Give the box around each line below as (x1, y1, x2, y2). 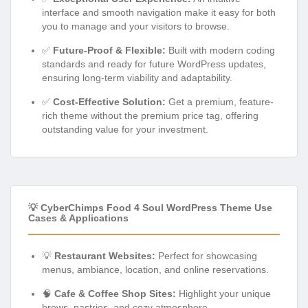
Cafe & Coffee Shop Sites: (54, 287, 176, 299)
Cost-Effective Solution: (53, 96, 166, 107)
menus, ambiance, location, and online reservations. (42, 263, 269, 275)
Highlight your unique (176, 287, 271, 299)
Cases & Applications (28, 212, 129, 223)
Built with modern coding (166, 44, 275, 56)
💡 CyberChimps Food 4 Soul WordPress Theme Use (28, 201, 272, 213)
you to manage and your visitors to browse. (42, 20, 230, 32)
